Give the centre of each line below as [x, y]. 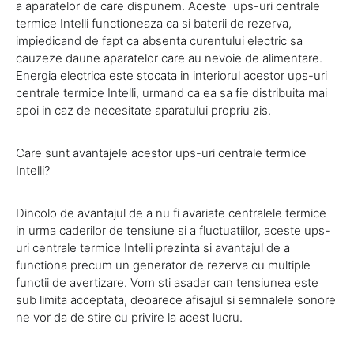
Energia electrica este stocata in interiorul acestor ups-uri [171, 75]
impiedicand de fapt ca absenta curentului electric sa [159, 40]
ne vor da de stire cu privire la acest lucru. [129, 317]
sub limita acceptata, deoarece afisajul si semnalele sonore [176, 299]
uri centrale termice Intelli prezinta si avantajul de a [153, 247]
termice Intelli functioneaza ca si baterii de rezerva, [154, 23]
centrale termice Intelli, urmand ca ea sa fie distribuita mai [171, 92]
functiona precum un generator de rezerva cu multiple [163, 265]
